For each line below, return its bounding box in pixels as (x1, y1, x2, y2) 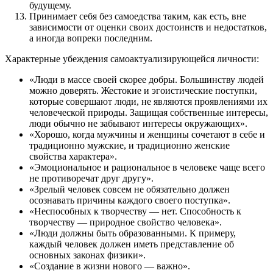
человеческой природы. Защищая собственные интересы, (29, 107, 268, 118)
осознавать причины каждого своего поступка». (29, 195, 230, 206)
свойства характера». (29, 151, 117, 162)
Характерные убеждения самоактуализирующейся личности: (5, 54, 259, 65)
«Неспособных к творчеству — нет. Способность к (29, 206, 241, 217)
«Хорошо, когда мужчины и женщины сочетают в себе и (29, 129, 265, 140)
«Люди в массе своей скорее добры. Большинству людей (29, 74, 264, 85)
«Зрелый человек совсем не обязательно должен (29, 184, 230, 195)
